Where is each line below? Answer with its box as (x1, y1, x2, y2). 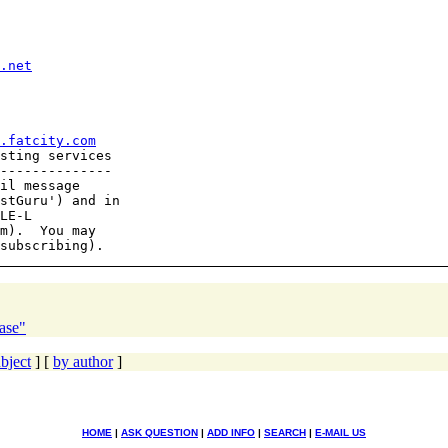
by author (53, 352, 113, 370)
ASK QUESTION (121, 426, 198, 438)
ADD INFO (207, 426, 255, 438)
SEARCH (264, 426, 306, 438)
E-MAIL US (315, 426, 366, 438)
